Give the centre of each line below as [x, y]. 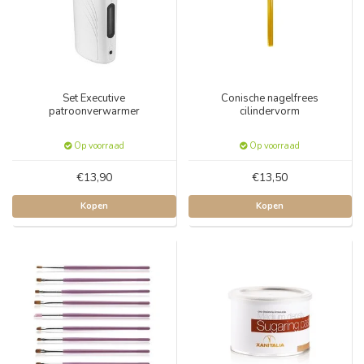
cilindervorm [270, 111]
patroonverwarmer [94, 111]
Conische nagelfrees [270, 98]
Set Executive [94, 98]
